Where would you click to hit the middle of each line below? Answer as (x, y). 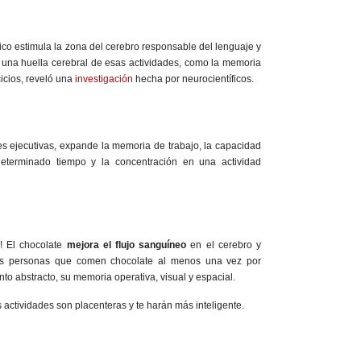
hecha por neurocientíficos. (193, 79)
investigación (104, 79)
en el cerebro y (224, 245)
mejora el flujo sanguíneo (127, 245)
